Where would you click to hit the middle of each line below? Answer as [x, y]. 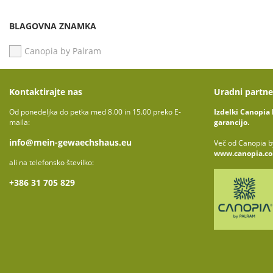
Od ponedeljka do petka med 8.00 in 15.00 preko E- [95, 112]
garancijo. [232, 122]
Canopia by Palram [63, 51]
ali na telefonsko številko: [51, 162]
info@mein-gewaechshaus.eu [70, 142]
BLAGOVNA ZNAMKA [53, 26]
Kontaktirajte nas [46, 92]
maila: [19, 122]
